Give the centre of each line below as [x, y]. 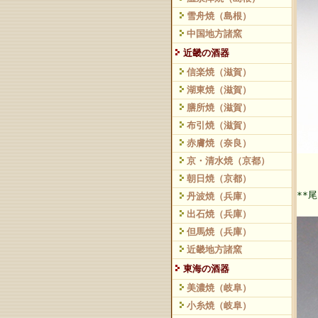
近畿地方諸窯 [214, 250]
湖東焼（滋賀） [219, 90]
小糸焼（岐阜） [219, 306]
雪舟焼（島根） [219, 16]
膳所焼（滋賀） [219, 108]
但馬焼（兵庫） [219, 232]
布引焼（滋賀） [219, 125]
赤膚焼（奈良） [219, 143]
